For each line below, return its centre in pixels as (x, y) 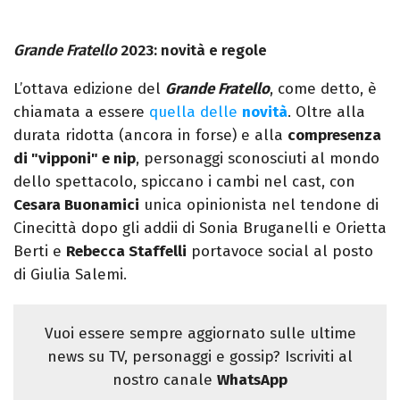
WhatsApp (252, 380)
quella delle (196, 112)
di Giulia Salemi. (70, 275)
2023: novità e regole (192, 51)
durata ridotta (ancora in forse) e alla (150, 136)
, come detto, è (323, 89)
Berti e (40, 252)
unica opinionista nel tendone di (259, 205)
